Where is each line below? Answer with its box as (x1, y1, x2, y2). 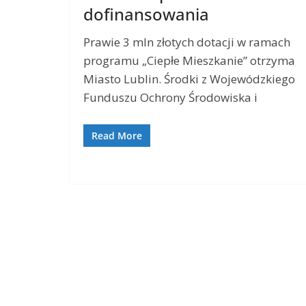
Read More (92, 128, 142, 142)
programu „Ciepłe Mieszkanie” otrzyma (83, 53, 295, 69)
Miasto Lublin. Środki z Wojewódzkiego (83, 71, 295, 87)
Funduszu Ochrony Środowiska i (83, 89, 258, 106)
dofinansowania (83, 3, 209, 26)
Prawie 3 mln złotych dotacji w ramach (83, 34, 290, 51)
